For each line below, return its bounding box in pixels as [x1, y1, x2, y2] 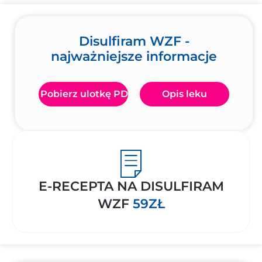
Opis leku [162, 88, 207, 99]
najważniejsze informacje [51, 49, 217, 64]
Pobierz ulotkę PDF [40, 88, 134, 99]
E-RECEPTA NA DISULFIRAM [38, 178, 224, 194]
